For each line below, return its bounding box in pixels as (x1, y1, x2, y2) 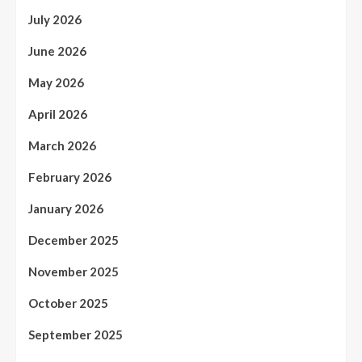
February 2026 (28, 170, 112, 185)
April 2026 (28, 107, 87, 122)
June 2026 (28, 44, 86, 59)
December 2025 (28, 233, 119, 248)
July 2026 (28, 12, 82, 27)
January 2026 (28, 201, 103, 217)
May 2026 (28, 75, 84, 90)
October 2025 (28, 296, 108, 311)
